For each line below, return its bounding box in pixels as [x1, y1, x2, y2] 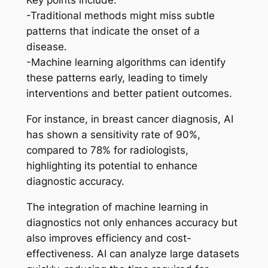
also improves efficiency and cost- [26, 232, 191, 244]
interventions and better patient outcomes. [26, 87, 232, 100]
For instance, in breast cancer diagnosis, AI [26, 112, 233, 125]
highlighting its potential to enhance [26, 159, 197, 172]
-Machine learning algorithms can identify [26, 56, 226, 69]
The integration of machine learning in [26, 200, 208, 213]
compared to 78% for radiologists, [26, 144, 188, 156]
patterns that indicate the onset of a [26, 25, 200, 38]
